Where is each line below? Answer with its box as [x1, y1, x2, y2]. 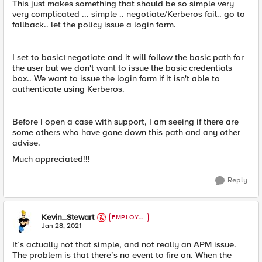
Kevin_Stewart [42, 212, 94, 223]
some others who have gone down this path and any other [12, 127, 240, 138]
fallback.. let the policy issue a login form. [12, 19, 176, 30]
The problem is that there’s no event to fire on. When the [12, 250, 232, 261]
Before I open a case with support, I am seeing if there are [12, 116, 239, 127]
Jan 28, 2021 [42, 222, 81, 231]
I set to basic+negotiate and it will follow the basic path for [12, 52, 244, 63]
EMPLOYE [112, 213, 143, 222]
